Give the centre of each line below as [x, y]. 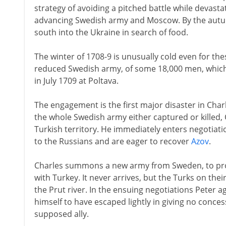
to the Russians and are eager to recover [112, 141]
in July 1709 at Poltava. [76, 81]
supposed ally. [61, 214]
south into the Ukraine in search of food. [111, 32]
